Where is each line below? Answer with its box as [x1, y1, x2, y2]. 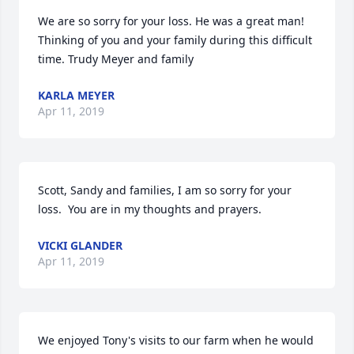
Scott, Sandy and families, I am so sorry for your [38, 183, 292, 198]
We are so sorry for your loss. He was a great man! [38, 13, 304, 29]
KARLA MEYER [38, 88, 115, 104]
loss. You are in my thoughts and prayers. [38, 201, 262, 217]
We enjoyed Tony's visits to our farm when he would [38, 333, 314, 348]
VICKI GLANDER [38, 238, 122, 254]
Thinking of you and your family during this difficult [38, 32, 312, 48]
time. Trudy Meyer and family [38, 51, 194, 67]
